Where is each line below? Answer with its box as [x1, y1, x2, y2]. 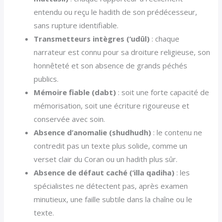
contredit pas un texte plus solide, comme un [34, 140, 188, 151]
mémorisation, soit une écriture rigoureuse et [34, 100, 190, 111]
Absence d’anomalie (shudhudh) [34, 127, 152, 137]
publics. [34, 73, 59, 84]
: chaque [150, 33, 180, 44]
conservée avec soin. [34, 113, 106, 124]
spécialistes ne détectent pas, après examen [34, 180, 188, 191]
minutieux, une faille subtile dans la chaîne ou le [34, 194, 193, 204]
